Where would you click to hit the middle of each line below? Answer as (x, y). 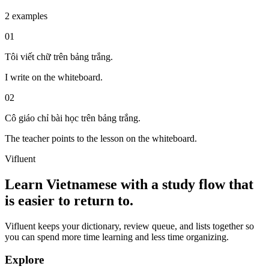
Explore (24, 260)
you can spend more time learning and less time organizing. (117, 237)
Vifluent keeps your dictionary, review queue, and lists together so (129, 226)
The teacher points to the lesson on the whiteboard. (101, 138)
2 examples (26, 16)
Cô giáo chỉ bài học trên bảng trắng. (73, 118)
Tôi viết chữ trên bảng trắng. (59, 56)
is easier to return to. (69, 200)
